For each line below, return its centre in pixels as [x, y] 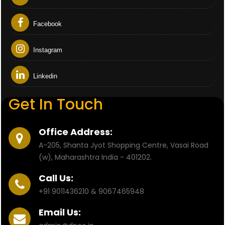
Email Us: [60, 212]
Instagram [47, 50]
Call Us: [56, 178]
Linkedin [44, 76]
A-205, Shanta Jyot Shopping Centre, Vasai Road [124, 145]
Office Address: [76, 132]
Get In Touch [56, 104]
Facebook [46, 24]
